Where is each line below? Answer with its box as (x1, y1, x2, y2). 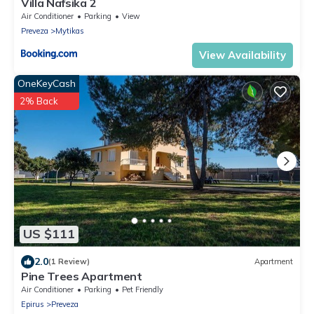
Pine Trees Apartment (21, 268, 142, 283)
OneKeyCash (18, 77, 76, 90)
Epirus (21, 299, 44, 309)
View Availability (199, 48, 286, 62)
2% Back (20, 95, 58, 107)
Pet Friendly (122, 284, 163, 294)
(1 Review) (48, 257, 90, 267)
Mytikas (55, 26, 84, 36)
